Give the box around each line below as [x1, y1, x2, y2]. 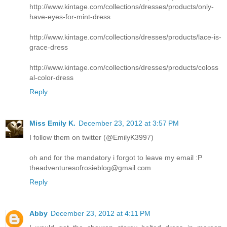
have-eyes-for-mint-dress [29, 12, 110, 21]
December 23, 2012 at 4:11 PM [51, 209, 150, 217]
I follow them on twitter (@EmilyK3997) [29, 133, 154, 141]
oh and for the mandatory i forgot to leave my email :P [29, 153, 202, 162]
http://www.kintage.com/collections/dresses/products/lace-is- [29, 32, 221, 41]
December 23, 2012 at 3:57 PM [79, 119, 179, 127]
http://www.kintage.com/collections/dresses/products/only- [29, 2, 214, 11]
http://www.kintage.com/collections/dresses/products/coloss [29, 63, 218, 71]
